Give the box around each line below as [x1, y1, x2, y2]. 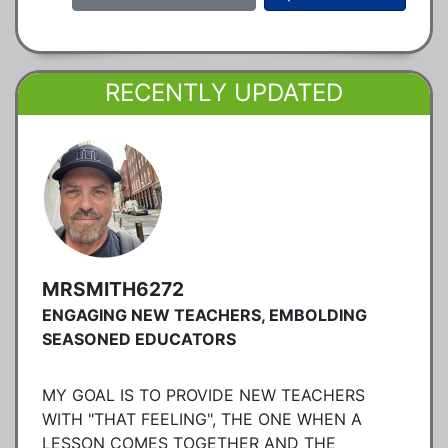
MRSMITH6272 [42, 276, 184, 301]
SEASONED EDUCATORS [42, 328, 236, 349]
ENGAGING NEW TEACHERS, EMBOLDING [42, 304, 367, 325]
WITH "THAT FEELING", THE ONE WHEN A [42, 408, 362, 429]
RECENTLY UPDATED [105, 77, 343, 107]
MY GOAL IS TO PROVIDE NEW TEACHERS [42, 384, 365, 405]
